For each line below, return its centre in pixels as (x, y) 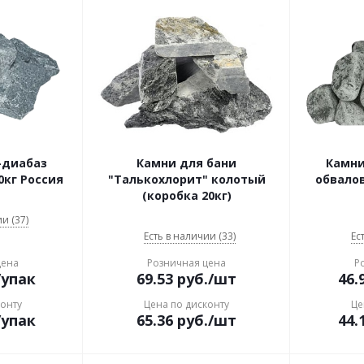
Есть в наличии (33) (190, 236)
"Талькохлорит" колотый (186, 179)
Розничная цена (186, 263)
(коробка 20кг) (186, 195)
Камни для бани (186, 163)
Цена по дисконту (186, 304)
